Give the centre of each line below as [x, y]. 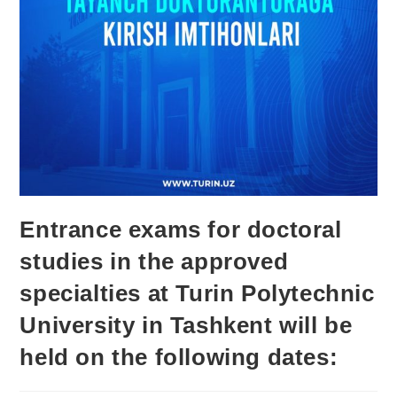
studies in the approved [154, 262]
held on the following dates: [179, 358]
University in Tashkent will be [186, 326]
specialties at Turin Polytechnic [197, 294]
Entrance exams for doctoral [181, 230]
